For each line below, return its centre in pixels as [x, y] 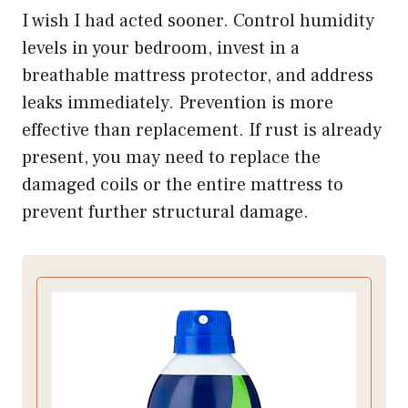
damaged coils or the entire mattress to [183, 185]
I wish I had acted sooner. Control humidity [198, 21]
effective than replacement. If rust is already [202, 131]
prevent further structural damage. [165, 213]
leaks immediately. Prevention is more [178, 103]
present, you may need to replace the [171, 158]
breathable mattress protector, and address [198, 76]
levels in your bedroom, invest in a [161, 49]
